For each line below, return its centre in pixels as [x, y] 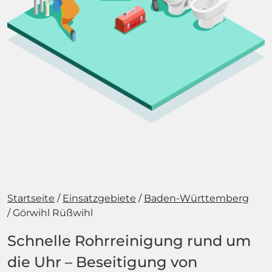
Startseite [31, 198]
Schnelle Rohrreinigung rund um [129, 241]
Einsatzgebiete [99, 198]
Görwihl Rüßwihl [53, 213]
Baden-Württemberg [196, 198]
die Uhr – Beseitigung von [102, 262]
